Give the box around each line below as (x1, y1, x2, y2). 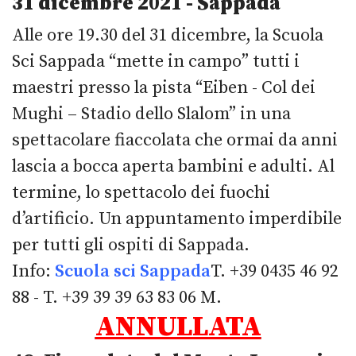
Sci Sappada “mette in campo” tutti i (12, 50, 300, 72)
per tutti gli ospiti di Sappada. (12, 234, 250, 256)
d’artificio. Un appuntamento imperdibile (12, 207, 342, 230)
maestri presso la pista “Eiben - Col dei (12, 76, 315, 99)
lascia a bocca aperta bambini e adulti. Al (12, 155, 335, 177)
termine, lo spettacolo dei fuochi (12, 181, 270, 203)
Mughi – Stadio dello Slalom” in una (12, 103, 291, 125)
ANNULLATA (95, 309, 261, 345)
